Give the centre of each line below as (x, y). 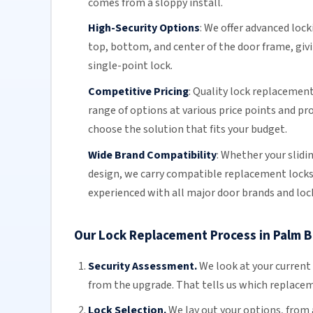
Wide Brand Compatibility (152, 155)
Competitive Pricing (138, 92)
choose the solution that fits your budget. (187, 130)
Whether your (254, 155)
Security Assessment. (142, 266)
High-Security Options (144, 28)
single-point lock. (130, 66)
